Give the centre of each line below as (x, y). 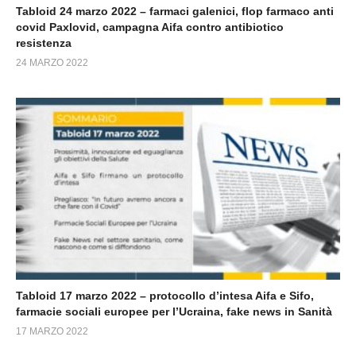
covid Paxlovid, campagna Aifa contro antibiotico (150, 27)
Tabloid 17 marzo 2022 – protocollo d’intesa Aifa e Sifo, (165, 296)
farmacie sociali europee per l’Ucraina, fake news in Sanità (174, 312)
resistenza (44, 43)
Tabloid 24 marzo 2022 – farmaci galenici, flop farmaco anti (175, 11)
